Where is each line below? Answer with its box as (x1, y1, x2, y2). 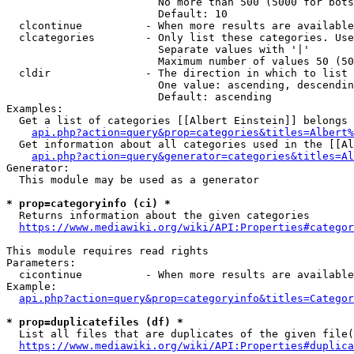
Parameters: (6, 257, 76, 269)
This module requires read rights (6, 245, 209, 257)
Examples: (6, 103, 63, 115)
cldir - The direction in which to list (6, 67, 348, 79)
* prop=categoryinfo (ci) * (6, 198, 171, 209)
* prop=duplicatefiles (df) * (6, 316, 183, 328)
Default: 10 (6, 8, 228, 20)
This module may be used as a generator (6, 174, 259, 186)
